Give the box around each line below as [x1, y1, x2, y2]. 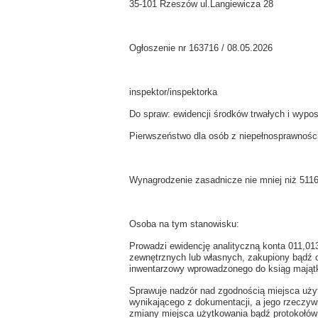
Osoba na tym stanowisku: [129, 219, 239, 229]
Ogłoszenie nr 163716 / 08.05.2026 [129, 43, 273, 53]
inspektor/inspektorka [129, 87, 217, 97]
